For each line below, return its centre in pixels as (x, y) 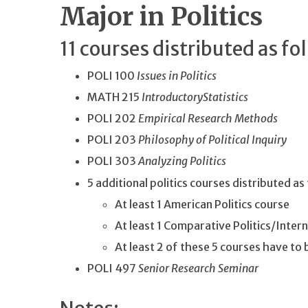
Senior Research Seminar (198, 268)
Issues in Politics (177, 75)
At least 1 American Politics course (202, 204)
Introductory (172, 97)
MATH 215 (114, 97)
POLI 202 (113, 119)
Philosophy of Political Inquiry (212, 140)
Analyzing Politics (182, 161)
